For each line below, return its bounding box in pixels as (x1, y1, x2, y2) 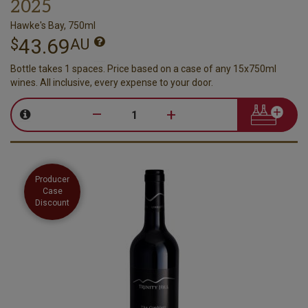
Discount (35, 198, 69, 208)
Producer (35, 175, 69, 184)
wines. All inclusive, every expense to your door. (10, 76, 213, 88)
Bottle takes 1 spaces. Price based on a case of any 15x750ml (10, 63, 276, 74)
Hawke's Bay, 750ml (10, 19, 96, 31)
